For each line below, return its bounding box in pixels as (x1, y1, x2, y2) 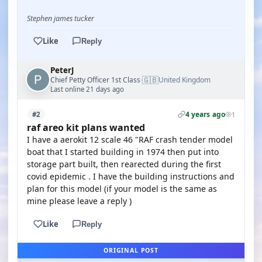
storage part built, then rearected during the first (27, 158, 221, 170)
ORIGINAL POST (104, 246, 158, 254)
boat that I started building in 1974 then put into (27, 146, 219, 157)
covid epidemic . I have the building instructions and (27, 171, 235, 182)
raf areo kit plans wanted (27, 121, 145, 134)
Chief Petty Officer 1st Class (50, 74, 140, 85)
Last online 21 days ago (50, 85, 124, 94)
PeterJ (50, 65, 74, 75)
